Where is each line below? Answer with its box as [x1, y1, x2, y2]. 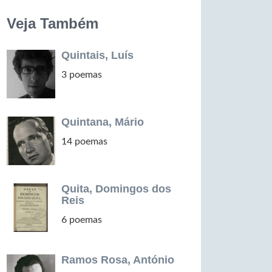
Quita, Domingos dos [61, 183, 171, 195]
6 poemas [61, 215, 102, 225]
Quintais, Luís [61, 49, 134, 61]
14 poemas [61, 137, 107, 146]
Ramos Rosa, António [61, 254, 174, 266]
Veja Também [7, 15, 98, 32]
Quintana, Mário [61, 116, 144, 128]
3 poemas [61, 70, 102, 80]
